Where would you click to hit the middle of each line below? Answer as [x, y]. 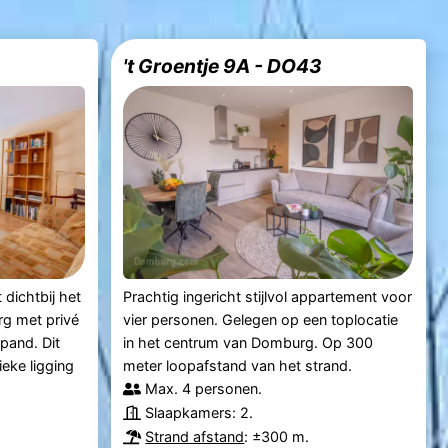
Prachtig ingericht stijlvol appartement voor [268, 297]
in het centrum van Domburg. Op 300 [248, 343]
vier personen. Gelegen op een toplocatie [261, 320]
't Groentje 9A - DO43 [223, 65]
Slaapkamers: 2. [199, 413]
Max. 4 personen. [204, 389]
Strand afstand [195, 437]
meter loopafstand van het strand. [238, 366]
